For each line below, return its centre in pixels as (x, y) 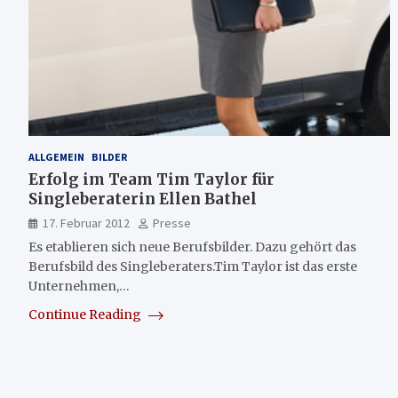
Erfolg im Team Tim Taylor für (151, 179)
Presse (172, 223)
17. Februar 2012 (86, 223)
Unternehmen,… (79, 286)
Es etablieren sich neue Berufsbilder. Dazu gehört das (192, 247)
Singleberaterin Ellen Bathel (143, 199)
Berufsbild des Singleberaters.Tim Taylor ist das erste (193, 266)
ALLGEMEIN (56, 156)
